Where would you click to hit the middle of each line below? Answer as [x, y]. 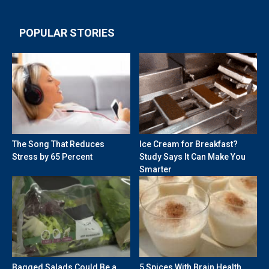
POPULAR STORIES [67, 33]
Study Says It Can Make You [192, 157]
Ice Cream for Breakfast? [188, 144]
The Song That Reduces [58, 144]
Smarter [155, 170]
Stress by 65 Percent [52, 157]
